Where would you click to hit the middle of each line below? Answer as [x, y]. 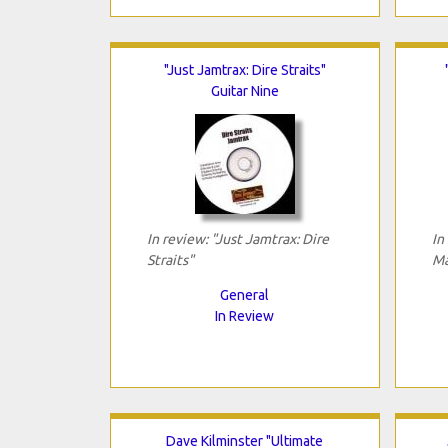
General [244, 294]
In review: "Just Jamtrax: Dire [237, 238]
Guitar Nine [244, 90]
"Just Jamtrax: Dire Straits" [244, 69]
